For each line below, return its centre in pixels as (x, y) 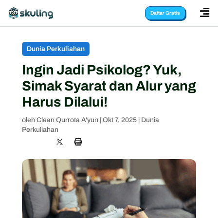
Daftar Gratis (165, 13)
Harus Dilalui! (64, 102)
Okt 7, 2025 (119, 120)
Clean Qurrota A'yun (67, 120)
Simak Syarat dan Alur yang (109, 86)
